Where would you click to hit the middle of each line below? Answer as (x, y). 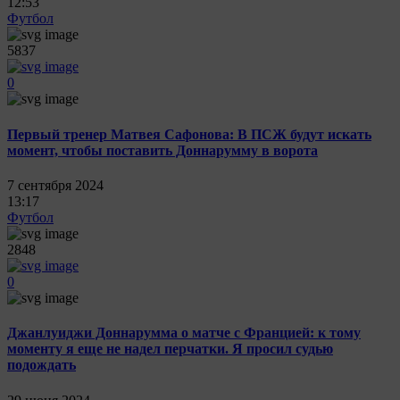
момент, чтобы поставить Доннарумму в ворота (162, 150)
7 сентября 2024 (55, 185)
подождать (42, 365)
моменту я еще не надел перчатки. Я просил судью (170, 349)
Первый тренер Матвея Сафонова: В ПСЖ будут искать (189, 134)
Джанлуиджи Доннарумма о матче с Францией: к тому (184, 333)
